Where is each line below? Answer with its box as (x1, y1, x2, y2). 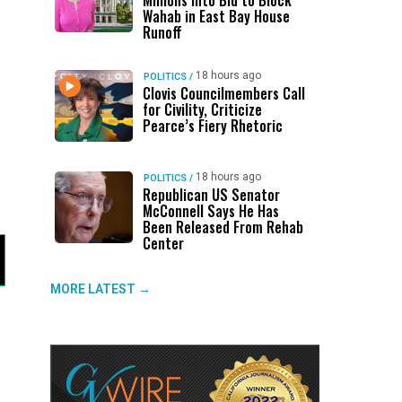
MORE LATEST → (50, 282, 151, 296)
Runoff (142, 22, 182, 43)
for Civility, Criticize (142, 99, 262, 120)
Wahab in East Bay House (142, 5, 290, 27)
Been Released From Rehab (142, 216, 303, 238)
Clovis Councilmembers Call (142, 83, 305, 104)
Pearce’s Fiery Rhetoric (142, 115, 283, 136)
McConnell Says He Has (142, 200, 279, 222)
